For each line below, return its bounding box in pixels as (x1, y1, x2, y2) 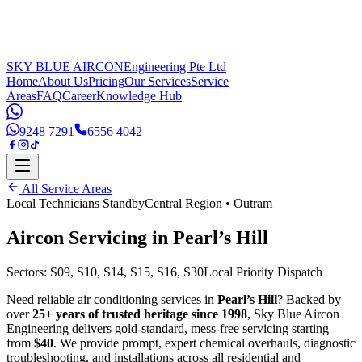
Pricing (88, 74, 124, 88)
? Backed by (277, 292, 341, 306)
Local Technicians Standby (6, 196, 145, 210)
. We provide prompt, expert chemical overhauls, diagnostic (53, 335, 356, 350)
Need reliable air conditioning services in (6, 292, 217, 306)
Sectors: (6, 264, 50, 279)
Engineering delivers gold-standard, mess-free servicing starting (6, 321, 329, 335)
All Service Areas (19, 182, 112, 196)
